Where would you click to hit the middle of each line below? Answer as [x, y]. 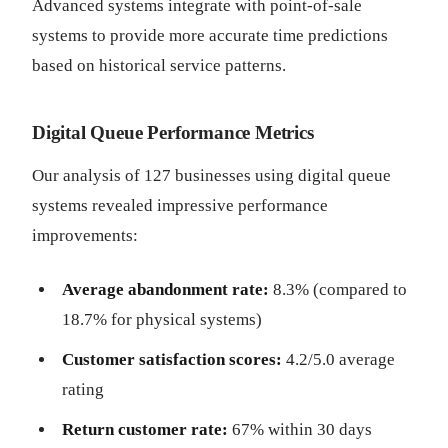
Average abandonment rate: [165, 289]
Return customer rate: [145, 429]
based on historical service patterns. [159, 65]
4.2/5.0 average [338, 359]
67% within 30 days [300, 429]
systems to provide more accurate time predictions [210, 35]
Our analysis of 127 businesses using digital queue [211, 175]
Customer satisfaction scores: [172, 359]
